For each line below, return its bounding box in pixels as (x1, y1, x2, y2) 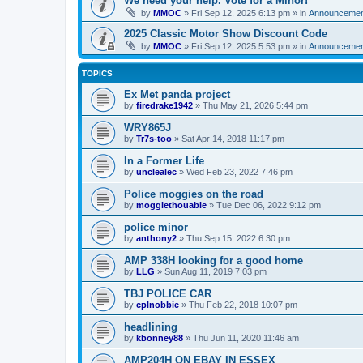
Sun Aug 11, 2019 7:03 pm (164, 266, 267, 276)
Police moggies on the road (124, 187, 263, 200)
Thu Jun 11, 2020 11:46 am (193, 332, 299, 343)
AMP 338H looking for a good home (124, 254, 303, 267)
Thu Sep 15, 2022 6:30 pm (186, 233, 290, 243)
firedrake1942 (136, 100, 193, 110)
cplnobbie (136, 299, 179, 310)
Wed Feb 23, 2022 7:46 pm (186, 166, 293, 177)
